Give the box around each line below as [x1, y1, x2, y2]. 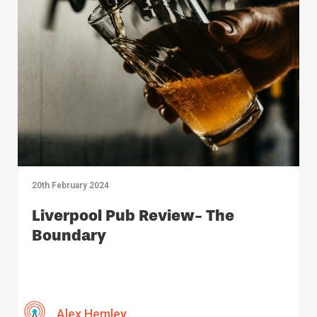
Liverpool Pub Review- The [32, 205, 234, 225]
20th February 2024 [32, 180, 109, 190]
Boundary [32, 225, 106, 245]
